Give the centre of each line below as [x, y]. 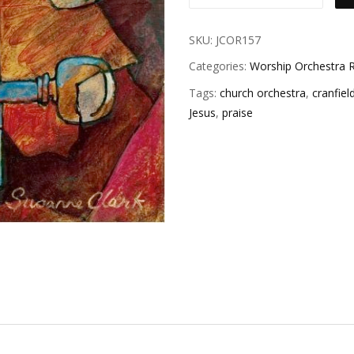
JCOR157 [238, 40]
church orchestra [263, 92]
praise [237, 112]
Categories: [219, 66]
